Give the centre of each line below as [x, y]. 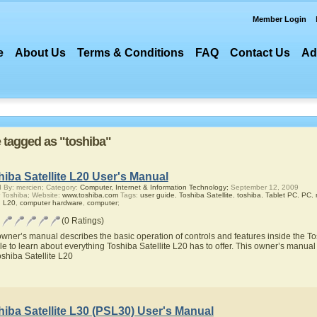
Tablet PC [281, 195]
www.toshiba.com [90, 195]
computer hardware [51, 203]
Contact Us [260, 53]
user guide [157, 195]
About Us [41, 53]
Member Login [279, 19]
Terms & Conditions [131, 53]
